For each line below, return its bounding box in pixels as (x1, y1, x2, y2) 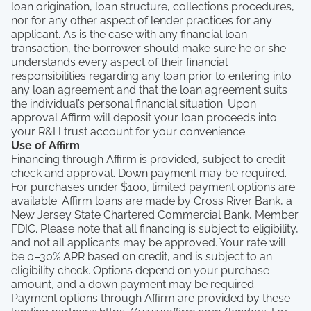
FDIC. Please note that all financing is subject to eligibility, (11, 222, 299, 235)
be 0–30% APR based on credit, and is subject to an (11, 250, 272, 263)
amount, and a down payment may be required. (11, 278, 256, 291)
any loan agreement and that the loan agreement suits (11, 83, 287, 96)
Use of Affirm (11, 139, 80, 152)
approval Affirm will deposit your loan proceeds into (11, 111, 277, 124)
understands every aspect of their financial (11, 56, 228, 69)
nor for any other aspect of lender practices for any (11, 14, 272, 27)
